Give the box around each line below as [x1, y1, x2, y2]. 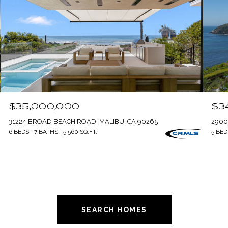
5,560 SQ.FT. [63, 128, 97, 135]
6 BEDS [8, 128, 29, 135]
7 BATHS [34, 128, 58, 135]
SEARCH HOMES [81, 205, 147, 214]
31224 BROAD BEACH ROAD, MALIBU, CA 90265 [8, 117, 158, 125]
